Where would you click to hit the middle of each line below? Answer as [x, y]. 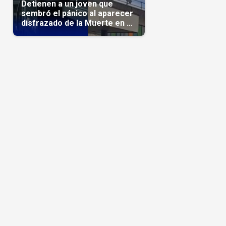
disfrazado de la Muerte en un [78, 23]
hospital [36, 33]
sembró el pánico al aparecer [77, 14]
